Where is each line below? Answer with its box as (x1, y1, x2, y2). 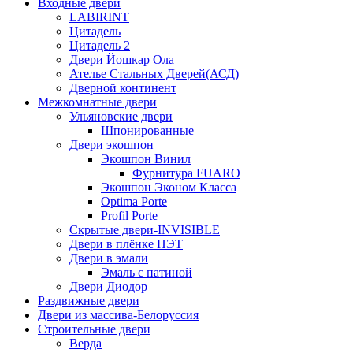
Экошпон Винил (101, 151, 191, 165)
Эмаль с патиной (101, 265, 192, 279)
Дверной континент (69, 80, 176, 95)
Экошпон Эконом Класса (101, 180, 236, 194)
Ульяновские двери (69, 109, 173, 123)
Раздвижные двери (38, 293, 139, 307)
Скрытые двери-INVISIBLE (69, 222, 220, 236)
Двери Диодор (69, 279, 147, 293)
